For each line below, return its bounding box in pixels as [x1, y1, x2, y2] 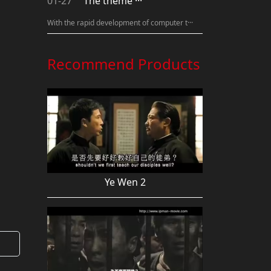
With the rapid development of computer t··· [47, 18, 193, 28]
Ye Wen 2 [104, 175, 146, 189]
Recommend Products [47, 54, 200, 74]
